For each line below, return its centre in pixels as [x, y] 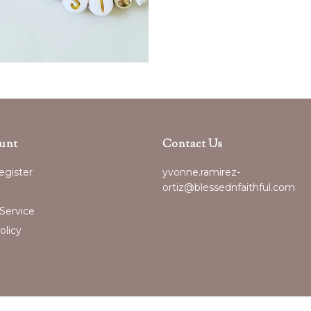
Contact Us [193, 145]
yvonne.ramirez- [201, 173]
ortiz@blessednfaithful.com [229, 188]
